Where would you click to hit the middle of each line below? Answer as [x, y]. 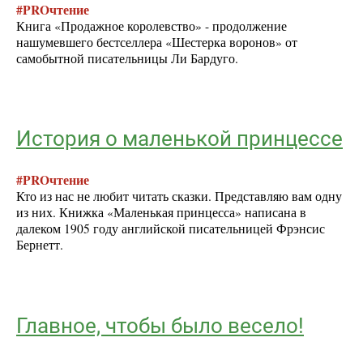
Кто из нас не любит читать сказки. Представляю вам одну [179, 196]
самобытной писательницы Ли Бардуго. [127, 58]
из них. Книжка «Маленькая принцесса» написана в [161, 213]
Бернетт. [42, 245]
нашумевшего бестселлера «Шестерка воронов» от [157, 42]
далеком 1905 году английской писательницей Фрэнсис [171, 229]
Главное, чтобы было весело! [160, 325]
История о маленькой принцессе [179, 138]
